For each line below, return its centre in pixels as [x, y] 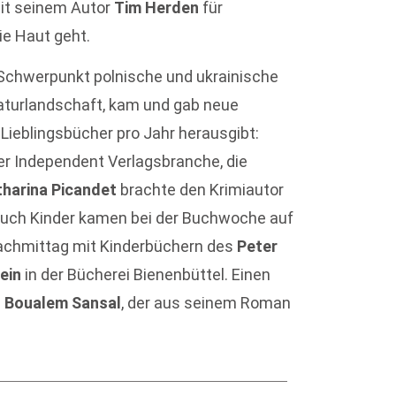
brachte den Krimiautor [201, 190]
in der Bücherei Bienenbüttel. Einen [146, 275]
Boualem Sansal [63, 303]
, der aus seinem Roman [206, 303]
